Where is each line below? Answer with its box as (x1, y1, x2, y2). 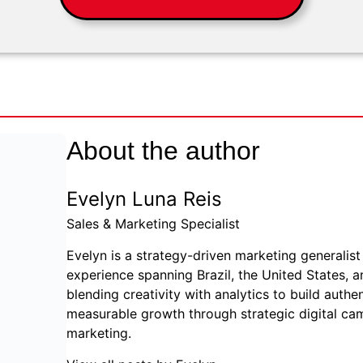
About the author (66, 136, 260, 165)
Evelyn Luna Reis (66, 187, 222, 211)
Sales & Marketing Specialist (66, 216, 240, 232)
